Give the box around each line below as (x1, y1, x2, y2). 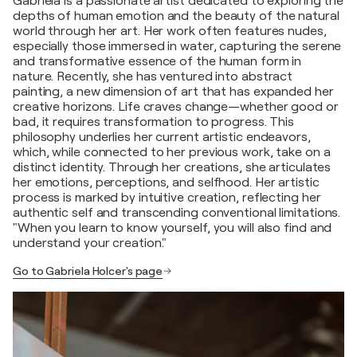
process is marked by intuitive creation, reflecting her (13, 190, 321, 205)
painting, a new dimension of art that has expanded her (13, 84, 334, 99)
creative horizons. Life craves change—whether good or (13, 99, 339, 114)
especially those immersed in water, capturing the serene (13, 38, 342, 53)
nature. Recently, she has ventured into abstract (13, 69, 293, 84)
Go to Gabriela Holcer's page (13, 264, 163, 277)
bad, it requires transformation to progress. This (13, 114, 295, 129)
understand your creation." (13, 235, 167, 250)
